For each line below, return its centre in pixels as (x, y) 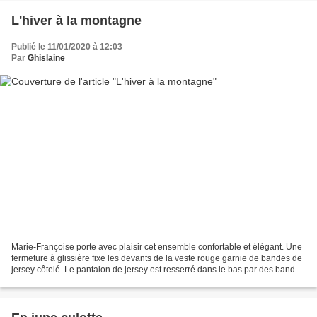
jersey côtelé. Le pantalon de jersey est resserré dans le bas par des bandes (158, 270)
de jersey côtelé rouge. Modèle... (74, 281)
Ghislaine (46, 58)
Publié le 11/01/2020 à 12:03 (67, 46)
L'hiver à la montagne (76, 20)
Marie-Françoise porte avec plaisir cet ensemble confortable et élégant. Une (157, 247)
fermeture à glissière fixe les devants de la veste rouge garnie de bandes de (157, 259)
